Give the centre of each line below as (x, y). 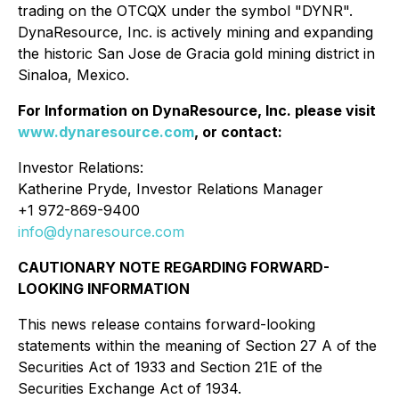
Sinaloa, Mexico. (73, 75)
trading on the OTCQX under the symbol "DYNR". (185, 11)
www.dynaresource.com (106, 132)
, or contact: (238, 132)
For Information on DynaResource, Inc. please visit (197, 110)
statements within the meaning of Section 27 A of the (197, 346)
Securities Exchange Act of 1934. (130, 388)
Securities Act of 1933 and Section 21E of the (170, 367)
